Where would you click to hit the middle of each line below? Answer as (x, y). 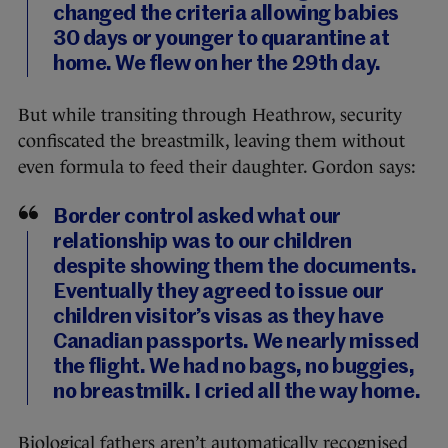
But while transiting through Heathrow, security (210, 115)
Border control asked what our (197, 218)
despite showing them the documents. (235, 268)
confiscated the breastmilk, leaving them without (211, 141)
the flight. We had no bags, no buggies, (234, 368)
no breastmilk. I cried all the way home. (237, 393)
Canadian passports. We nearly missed (236, 343)
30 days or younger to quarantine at (221, 40)
